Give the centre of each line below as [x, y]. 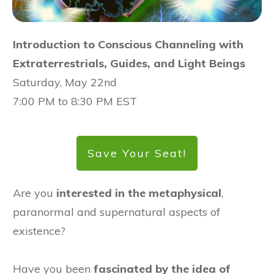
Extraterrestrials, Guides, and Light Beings [129, 64]
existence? [39, 231]
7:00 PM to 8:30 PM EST [75, 102]
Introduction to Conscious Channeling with [128, 45]
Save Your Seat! [137, 154]
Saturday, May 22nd [65, 83]
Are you [35, 193]
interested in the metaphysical [139, 193]
